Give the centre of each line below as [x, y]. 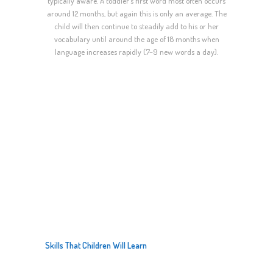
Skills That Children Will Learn [96, 246]
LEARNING [75, 227]
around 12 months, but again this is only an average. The [136, 14]
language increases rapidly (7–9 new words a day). [136, 52]
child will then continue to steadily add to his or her [136, 27]
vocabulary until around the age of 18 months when [136, 39]
